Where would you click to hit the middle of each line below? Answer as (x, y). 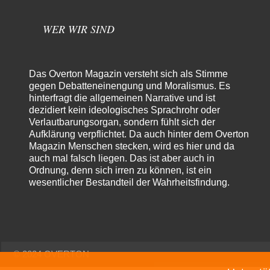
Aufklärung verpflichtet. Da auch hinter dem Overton (139, 134)
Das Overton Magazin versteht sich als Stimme (128, 74)
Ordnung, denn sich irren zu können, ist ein (120, 171)
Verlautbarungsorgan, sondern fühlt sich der (122, 122)
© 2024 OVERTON (51, 254)
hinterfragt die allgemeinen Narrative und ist (122, 98)
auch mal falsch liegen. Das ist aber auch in (122, 159)
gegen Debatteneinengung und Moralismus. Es (130, 86)
